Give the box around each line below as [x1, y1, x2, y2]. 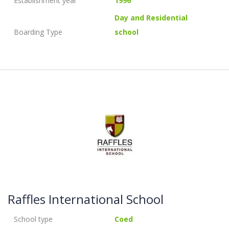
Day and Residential [114, 13, 188, 23]
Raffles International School [8, 191, 164, 208]
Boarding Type [14, 27, 62, 37]
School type [14, 214, 53, 224]
